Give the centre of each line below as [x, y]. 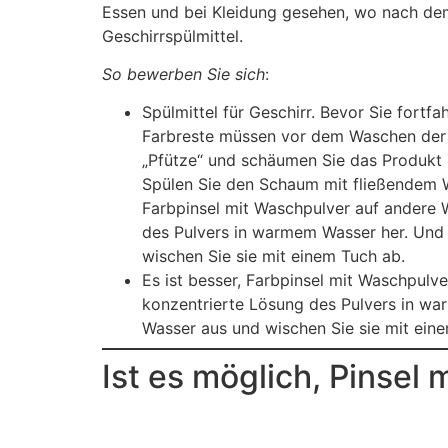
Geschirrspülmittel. [172, 35]
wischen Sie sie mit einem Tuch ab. [273, 256]
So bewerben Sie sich [183, 73]
